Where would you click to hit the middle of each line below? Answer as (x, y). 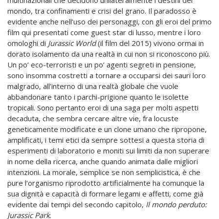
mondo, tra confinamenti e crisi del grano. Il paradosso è (102, 11)
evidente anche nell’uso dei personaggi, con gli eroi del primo (109, 21)
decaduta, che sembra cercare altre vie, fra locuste (93, 118)
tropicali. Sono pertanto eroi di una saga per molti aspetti (103, 107)
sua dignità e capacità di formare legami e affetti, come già (105, 193)
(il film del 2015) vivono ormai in (150, 43)
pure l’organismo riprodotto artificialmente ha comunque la (106, 183)
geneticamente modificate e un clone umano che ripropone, (107, 129)
